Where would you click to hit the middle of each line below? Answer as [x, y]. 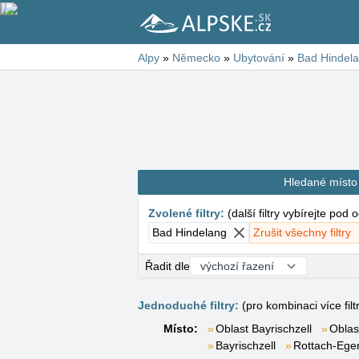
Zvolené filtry [184, 213]
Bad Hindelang [190, 232]
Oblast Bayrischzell [264, 329]
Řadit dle [167, 266]
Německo [196, 58]
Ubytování [259, 58]
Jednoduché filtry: [188, 305]
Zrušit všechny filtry [302, 232]
